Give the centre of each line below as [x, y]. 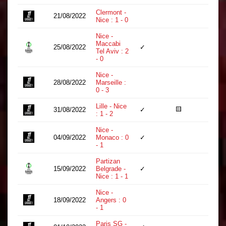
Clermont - [111, 12]
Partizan [108, 161]
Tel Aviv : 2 [112, 51]
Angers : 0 [111, 200]
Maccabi [108, 44]
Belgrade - [111, 169]
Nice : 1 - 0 [112, 20]
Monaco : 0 [112, 137]
